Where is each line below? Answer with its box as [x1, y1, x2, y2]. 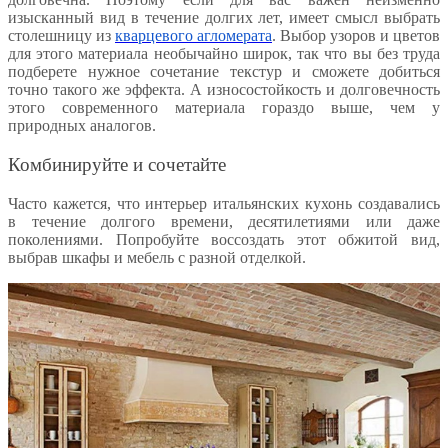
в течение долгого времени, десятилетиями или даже [8, 212, 440, 230]
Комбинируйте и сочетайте [8, 153, 226, 175]
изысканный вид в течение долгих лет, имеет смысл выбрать [8, 9, 440, 27]
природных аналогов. [8, 117, 156, 135]
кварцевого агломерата [115, 27, 272, 45]
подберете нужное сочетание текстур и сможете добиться [8, 63, 440, 81]
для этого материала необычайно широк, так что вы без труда [8, 45, 440, 63]
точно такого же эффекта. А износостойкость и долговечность [8, 81, 440, 99]
